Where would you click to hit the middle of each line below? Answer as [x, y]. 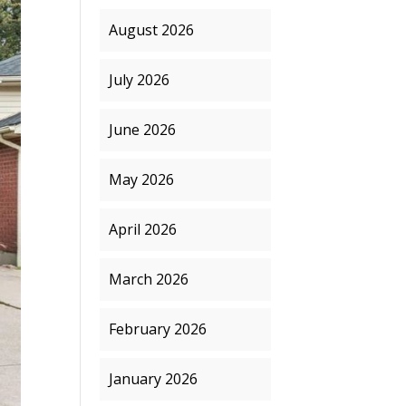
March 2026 [149, 279]
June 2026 [143, 130]
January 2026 [154, 379]
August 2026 [152, 30]
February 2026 [158, 329]
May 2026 [142, 179]
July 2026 [140, 80]
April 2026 [143, 229]
